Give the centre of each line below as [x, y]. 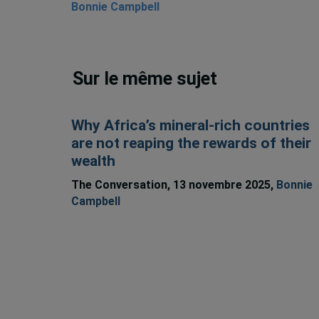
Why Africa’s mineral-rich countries [190, 126]
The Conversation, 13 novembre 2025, [173, 184]
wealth [93, 161]
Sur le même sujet [145, 79]
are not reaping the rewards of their [191, 143]
